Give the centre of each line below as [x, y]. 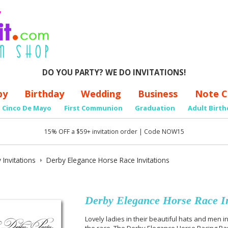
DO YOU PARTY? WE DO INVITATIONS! [114, 72]
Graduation [155, 108]
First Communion [93, 108]
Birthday [45, 93]
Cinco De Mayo [26, 108]
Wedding [101, 93]
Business [158, 93]
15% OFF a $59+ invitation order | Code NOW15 [114, 131]
